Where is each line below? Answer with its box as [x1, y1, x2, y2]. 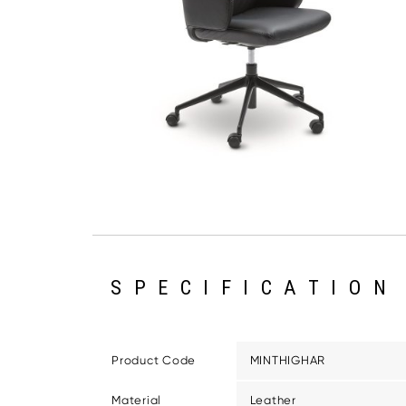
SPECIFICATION [111, 275, 399, 300]
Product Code [111, 353, 196, 367]
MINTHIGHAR [249, 353, 325, 367]
